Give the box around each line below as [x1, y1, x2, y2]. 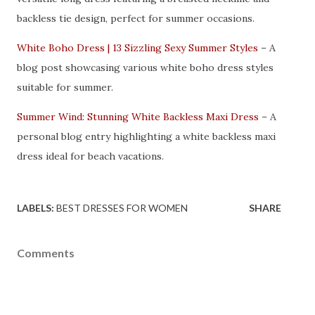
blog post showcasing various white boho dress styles [17, 60, 274, 74]
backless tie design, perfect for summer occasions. [17, 11, 255, 25]
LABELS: [17, 201, 54, 214]
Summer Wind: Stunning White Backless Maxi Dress [17, 110, 259, 123]
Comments [17, 245, 75, 259]
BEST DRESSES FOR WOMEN [56, 201, 188, 214]
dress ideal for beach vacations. [17, 149, 164, 162]
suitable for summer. [17, 80, 113, 94]
